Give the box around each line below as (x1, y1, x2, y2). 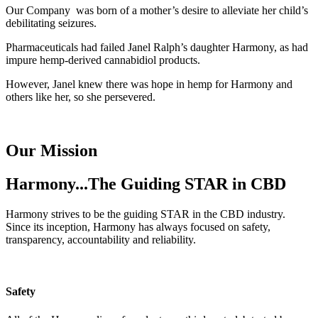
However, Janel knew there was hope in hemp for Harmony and (6, 77, 292, 90)
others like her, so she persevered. (6, 90, 158, 103)
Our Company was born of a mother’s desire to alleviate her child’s (6, 4, 308, 16)
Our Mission (6, 141, 97, 160)
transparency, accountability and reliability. (6, 234, 196, 246)
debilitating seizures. (6, 16, 97, 29)
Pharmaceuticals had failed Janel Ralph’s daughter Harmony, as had (6, 40, 308, 53)
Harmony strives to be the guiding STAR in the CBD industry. (6, 208, 285, 221)
